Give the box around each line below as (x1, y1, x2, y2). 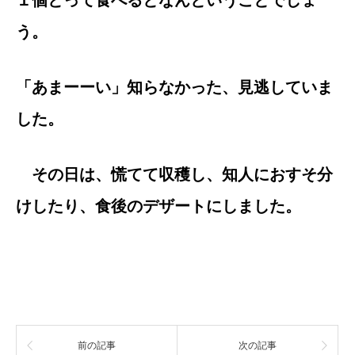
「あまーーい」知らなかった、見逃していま (16, 78, 333, 96)
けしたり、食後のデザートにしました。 (16, 197, 301, 215)
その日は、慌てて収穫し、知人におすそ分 (16, 166, 333, 183)
